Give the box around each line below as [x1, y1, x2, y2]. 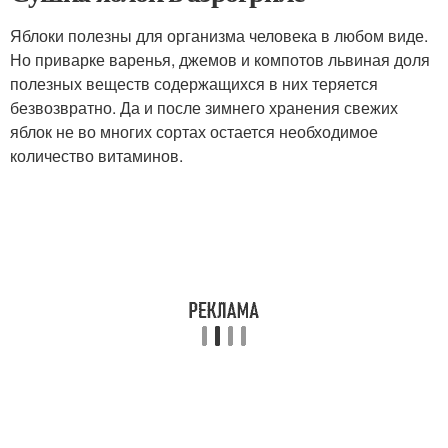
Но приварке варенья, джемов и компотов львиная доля [10, 48, 430, 72]
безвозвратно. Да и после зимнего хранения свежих [10, 96, 398, 120]
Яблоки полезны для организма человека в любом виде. [10, 24, 428, 48]
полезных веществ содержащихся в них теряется [10, 72, 378, 96]
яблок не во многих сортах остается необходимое [10, 120, 378, 144]
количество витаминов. [10, 144, 183, 168]
